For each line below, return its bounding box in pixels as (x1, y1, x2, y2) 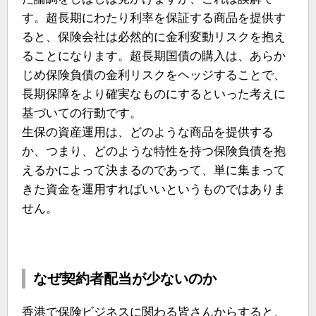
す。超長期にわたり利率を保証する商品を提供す (22, 11, 286, 25)
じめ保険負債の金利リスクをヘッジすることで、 (22, 68, 286, 83)
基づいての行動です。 (22, 107, 142, 121)
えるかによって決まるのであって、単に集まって (22, 164, 286, 178)
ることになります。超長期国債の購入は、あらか (22, 49, 286, 63)
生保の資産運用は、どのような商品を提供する (22, 126, 274, 140)
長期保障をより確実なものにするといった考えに (22, 87, 286, 102)
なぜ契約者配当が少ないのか (33, 271, 217, 287)
